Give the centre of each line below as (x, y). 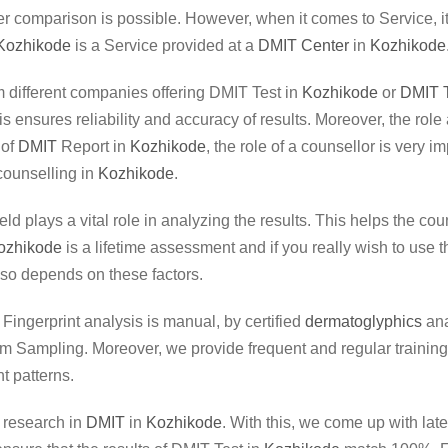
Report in (93, 146)
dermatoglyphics (363, 321)
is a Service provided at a (164, 45)
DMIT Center (303, 45)
